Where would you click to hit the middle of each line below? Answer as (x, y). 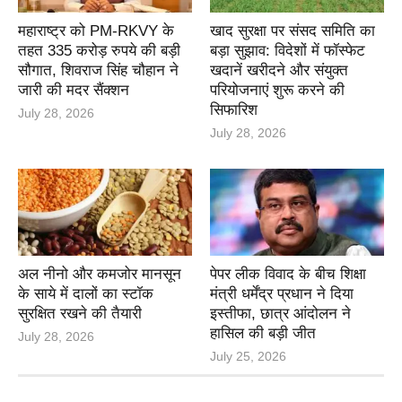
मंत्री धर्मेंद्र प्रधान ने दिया (282, 294)
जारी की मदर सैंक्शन (74, 91)
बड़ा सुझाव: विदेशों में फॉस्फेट (288, 51)
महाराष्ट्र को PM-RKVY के (96, 31)
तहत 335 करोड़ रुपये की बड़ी (99, 51)
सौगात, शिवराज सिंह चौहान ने (98, 71)
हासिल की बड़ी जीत (263, 334)
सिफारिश (234, 110)
